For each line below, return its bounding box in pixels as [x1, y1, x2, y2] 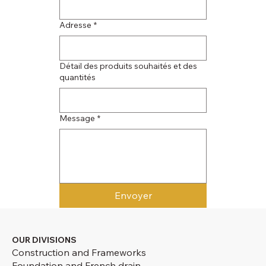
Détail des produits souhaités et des [59, 60, 197, 71]
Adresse [59, 19, 91, 30]
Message [59, 112, 95, 123]
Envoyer [114, 189, 152, 201]
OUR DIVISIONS [11, 234, 77, 245]
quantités [59, 71, 96, 83]
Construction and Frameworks [11, 246, 146, 258]
